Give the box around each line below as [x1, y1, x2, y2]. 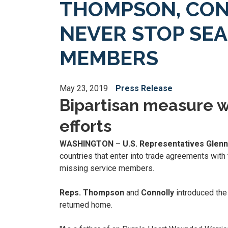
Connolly [141, 188, 174, 198]
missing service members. [60, 163, 154, 174]
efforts [60, 117, 111, 135]
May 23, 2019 [60, 83, 108, 93]
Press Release [116, 83, 173, 93]
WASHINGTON [60, 139, 116, 149]
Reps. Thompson [60, 188, 124, 198]
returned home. [60, 200, 112, 210]
